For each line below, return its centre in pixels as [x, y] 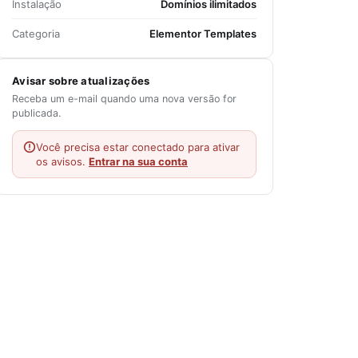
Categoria [36, 34]
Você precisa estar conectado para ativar [138, 147]
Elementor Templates [203, 34]
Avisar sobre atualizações [81, 81]
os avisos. [62, 161]
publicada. [36, 113]
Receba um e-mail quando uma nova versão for [124, 99]
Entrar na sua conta [138, 161]
